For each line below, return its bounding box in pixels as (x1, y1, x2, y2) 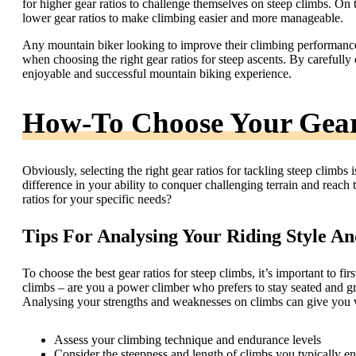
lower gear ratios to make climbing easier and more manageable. (22, 11, 343, 25)
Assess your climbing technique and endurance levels (54, 333, 321, 347)
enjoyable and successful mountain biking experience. (22, 67, 292, 81)
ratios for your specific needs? (22, 192, 172, 207)
